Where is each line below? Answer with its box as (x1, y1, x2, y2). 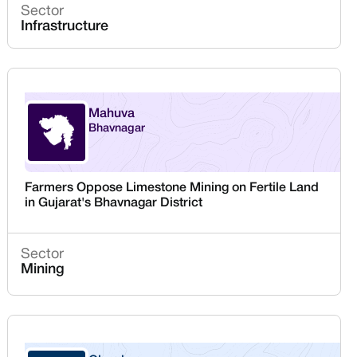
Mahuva (88, 108, 135, 120)
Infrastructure (21, 20, 109, 33)
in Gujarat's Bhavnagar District (25, 197, 203, 209)
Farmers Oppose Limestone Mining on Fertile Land (25, 182, 320, 194)
